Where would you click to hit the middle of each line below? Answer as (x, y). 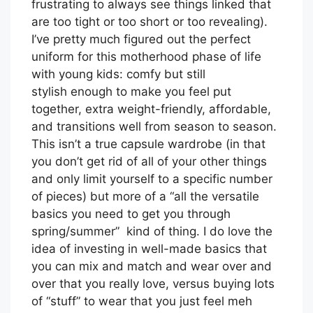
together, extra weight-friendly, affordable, (151, 109)
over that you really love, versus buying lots (153, 284)
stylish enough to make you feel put (131, 92)
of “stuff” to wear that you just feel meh (142, 301)
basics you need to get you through (131, 214)
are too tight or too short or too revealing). (150, 22)
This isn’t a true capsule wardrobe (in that (148, 144)
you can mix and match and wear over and (152, 267)
